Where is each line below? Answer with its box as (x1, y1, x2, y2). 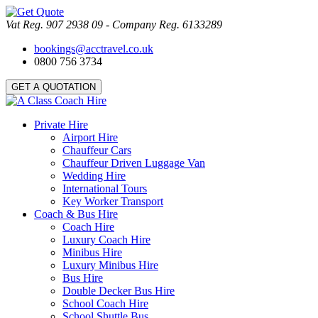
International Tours (62, 182, 147, 194)
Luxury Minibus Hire (62, 259, 158, 271)
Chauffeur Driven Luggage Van (62, 157, 205, 169)
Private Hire (34, 119, 88, 131)
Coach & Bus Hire (34, 208, 118, 220)
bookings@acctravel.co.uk (34, 43, 153, 55)
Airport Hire (62, 131, 118, 143)
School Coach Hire (62, 297, 148, 309)
